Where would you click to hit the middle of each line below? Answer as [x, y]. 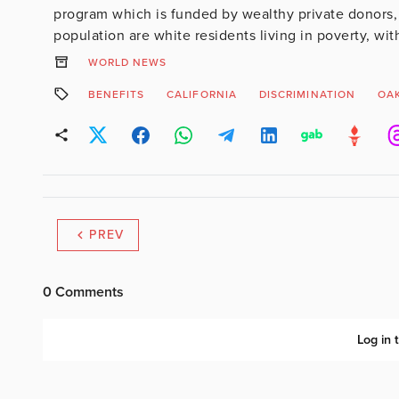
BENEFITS [116, 94]
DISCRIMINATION [307, 94]
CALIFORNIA [202, 94]
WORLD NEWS [127, 62]
